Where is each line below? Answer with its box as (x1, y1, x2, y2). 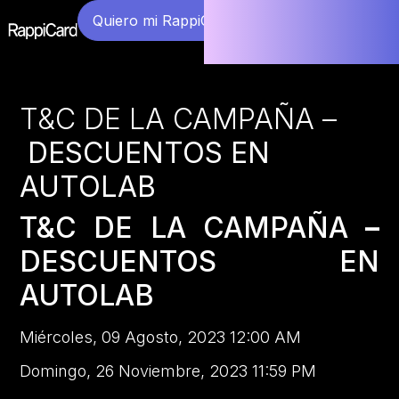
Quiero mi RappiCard (93, 12, 233, 29)
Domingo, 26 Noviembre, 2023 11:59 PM (20, 362, 317, 381)
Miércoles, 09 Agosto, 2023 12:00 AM (20, 327, 302, 346)
